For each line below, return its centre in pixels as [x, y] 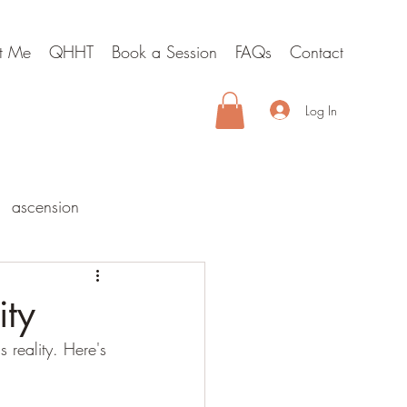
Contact [317, 52]
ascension [45, 207]
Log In [322, 110]
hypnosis [39, 352]
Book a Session [164, 52]
